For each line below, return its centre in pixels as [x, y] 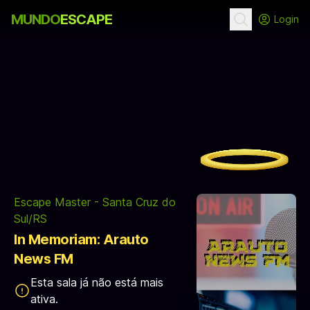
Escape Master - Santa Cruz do [95, 202]
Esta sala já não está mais [97, 282]
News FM [44, 259]
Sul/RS [30, 219]
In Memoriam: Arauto [81, 239]
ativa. [44, 299]
